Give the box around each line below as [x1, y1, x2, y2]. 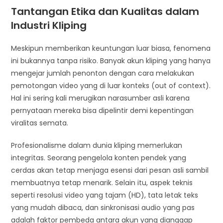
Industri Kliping [11, 18, 87, 32]
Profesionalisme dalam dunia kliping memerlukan [11, 140, 183, 150]
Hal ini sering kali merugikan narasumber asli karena [11, 93, 190, 103]
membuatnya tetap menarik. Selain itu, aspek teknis [11, 177, 193, 188]
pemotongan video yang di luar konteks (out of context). [11, 80, 211, 91]
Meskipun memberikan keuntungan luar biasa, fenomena [11, 43, 211, 53]
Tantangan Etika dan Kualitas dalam [11, 4, 200, 18]
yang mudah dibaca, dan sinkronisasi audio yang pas [11, 202, 195, 213]
